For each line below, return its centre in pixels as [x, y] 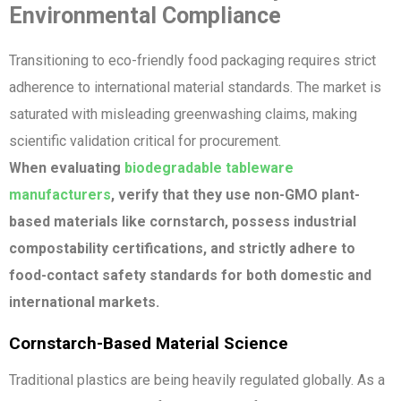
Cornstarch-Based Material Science [149, 343]
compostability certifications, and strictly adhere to [182, 248]
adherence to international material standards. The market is [195, 87]
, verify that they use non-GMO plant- [235, 194]
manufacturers [60, 194]
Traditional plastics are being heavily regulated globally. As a [197, 380]
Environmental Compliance [145, 15]
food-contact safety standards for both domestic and [190, 275]
